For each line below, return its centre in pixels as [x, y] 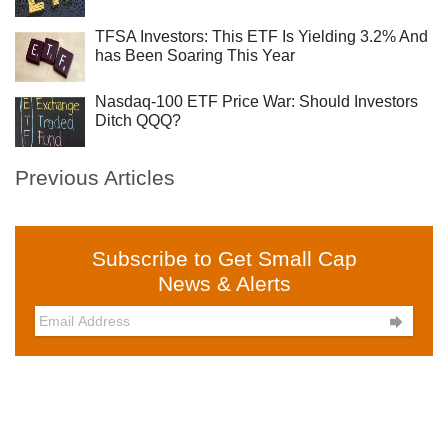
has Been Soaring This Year [195, 55]
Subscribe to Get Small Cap [224, 258]
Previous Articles [95, 177]
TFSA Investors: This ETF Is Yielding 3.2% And [261, 36]
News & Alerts [224, 283]
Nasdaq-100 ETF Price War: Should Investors [256, 101]
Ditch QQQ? [138, 120]
